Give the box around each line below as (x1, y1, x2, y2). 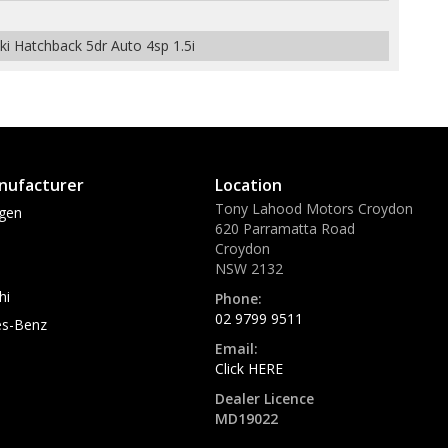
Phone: (215, 289, 262, 308)
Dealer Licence (215, 389, 314, 408)
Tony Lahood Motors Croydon (215, 199, 413, 218)
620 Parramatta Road (215, 219, 355, 238)
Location (215, 174, 282, 196)
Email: (215, 339, 258, 358)
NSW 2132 (215, 259, 283, 278)
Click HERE (215, 359, 283, 378)
